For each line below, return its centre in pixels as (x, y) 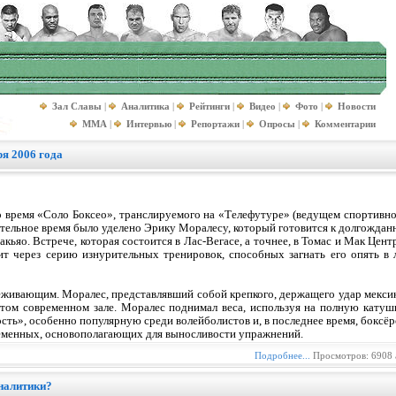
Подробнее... (282, 355)
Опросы (277, 124)
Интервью (149, 124)
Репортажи (215, 124)
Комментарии (345, 124)
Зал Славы (77, 106)
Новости (357, 106)
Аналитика (145, 106)
